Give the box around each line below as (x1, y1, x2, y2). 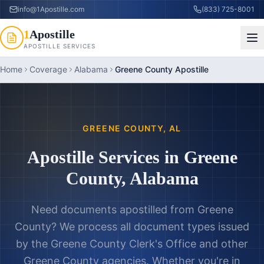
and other (196, 237, 248, 250)
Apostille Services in (27, 147, 184, 167)
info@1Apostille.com (18, 5, 84, 14)
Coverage (29, 64, 67, 74)
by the (16, 237, 51, 250)
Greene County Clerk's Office (51, 237, 196, 250)
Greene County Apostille (115, 64, 209, 74)
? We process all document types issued (51, 220, 249, 233)
